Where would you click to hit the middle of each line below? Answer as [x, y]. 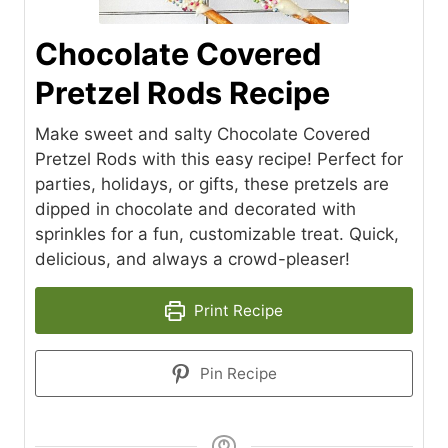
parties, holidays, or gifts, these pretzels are [212, 184]
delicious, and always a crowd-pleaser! [192, 259]
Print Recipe [236, 310]
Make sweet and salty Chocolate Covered [203, 134]
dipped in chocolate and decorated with [195, 209]
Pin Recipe [236, 373]
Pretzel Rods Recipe [182, 92]
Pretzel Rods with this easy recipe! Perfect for [219, 159]
